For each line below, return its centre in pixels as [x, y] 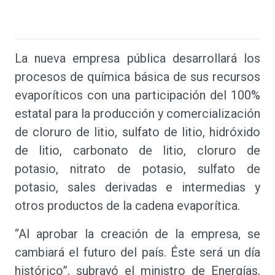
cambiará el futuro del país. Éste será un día [137, 252]
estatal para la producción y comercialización [137, 114]
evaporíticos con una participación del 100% [137, 95]
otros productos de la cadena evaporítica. [127, 206]
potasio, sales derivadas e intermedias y [137, 187]
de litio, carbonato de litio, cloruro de [137, 150]
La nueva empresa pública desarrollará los [137, 58]
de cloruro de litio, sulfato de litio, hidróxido [137, 132]
